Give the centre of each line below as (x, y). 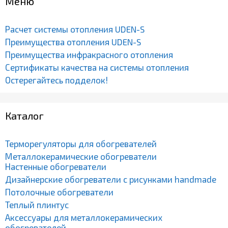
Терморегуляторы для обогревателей (81, 143)
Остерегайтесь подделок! (56, 80)
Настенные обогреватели (56, 166)
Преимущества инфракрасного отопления (89, 54)
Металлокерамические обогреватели (81, 156)
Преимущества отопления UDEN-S (73, 41)
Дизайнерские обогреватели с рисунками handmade (111, 179)
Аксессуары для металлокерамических (84, 217)
